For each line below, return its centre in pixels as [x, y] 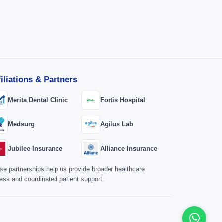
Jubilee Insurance [35, 148]
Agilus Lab [117, 124]
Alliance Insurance [129, 148]
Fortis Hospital [123, 100]
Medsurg [21, 124]
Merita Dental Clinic [38, 100]
